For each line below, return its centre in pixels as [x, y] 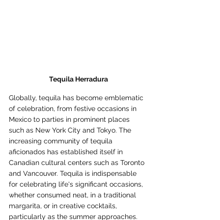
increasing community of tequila [62, 141]
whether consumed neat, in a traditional [73, 195]
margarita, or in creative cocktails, [64, 206]
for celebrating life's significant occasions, [77, 184]
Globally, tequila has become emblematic [77, 97]
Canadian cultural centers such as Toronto [78, 162]
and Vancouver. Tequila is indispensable [74, 173]
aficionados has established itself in [67, 151]
